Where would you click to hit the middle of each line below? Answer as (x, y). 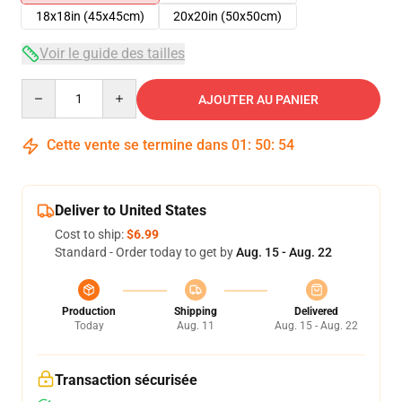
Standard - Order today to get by (145, 252)
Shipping (195, 311)
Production (89, 311)
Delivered (316, 311)
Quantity (45, 87)
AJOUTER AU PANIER (258, 100)
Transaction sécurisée (126, 380)
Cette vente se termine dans (137, 145)
